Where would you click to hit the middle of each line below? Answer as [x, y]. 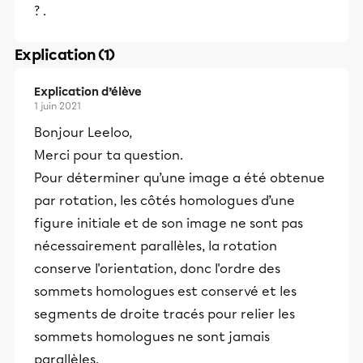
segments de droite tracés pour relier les [164, 314]
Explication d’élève [88, 92]
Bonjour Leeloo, [85, 132]
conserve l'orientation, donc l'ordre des [157, 269]
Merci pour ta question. [110, 155]
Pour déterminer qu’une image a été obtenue [179, 178]
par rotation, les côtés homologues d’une [164, 201]
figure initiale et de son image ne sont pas [169, 223]
